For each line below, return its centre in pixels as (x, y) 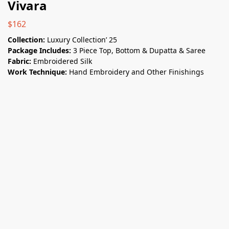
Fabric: (20, 61)
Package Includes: (40, 50)
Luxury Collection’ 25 (82, 39)
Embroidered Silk (63, 61)
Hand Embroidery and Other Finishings (136, 72)
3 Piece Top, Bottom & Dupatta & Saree (139, 50)
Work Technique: (38, 72)
